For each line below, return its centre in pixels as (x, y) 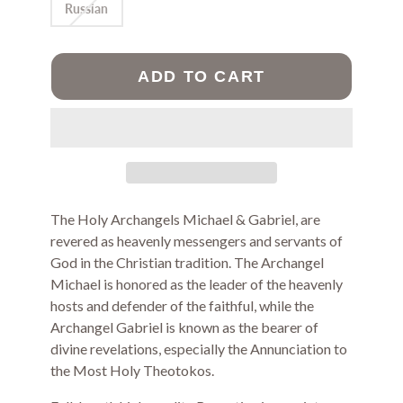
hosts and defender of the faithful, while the (182, 306)
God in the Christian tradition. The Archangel (187, 263)
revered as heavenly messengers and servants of (197, 241)
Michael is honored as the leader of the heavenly (197, 284)
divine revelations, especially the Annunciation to (199, 349)
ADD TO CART (201, 76)
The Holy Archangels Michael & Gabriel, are (185, 219)
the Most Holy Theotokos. (132, 371)
